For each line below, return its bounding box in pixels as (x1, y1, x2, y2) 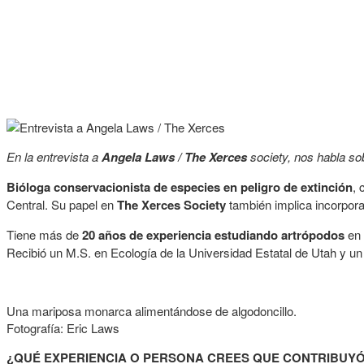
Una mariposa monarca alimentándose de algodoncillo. (6, 302, 297, 319)
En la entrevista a (6, 148, 102, 165)
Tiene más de (6, 226, 82, 243)
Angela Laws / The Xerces (102, 148, 247, 166)
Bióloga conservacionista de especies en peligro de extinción (6, 178, 353, 196)
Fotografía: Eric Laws (6, 319, 119, 336)
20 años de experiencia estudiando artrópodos (82, 226, 344, 244)
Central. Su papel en (6, 196, 117, 213)
